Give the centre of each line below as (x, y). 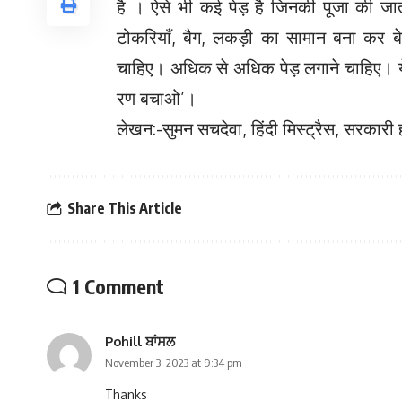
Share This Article (125, 209)
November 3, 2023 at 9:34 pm (174, 362)
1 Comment (118, 286)
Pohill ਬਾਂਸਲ (140, 341)
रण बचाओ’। (157, 97)
